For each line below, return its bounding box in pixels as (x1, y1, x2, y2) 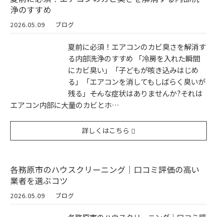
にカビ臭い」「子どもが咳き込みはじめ (68, 64, 199, 75)
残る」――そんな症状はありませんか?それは (68, 87, 202, 98)
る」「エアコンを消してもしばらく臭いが (68, 76, 205, 87)
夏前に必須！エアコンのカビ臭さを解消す (68, 41, 206, 52)
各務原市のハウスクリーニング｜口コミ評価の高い (10, 164, 200, 176)
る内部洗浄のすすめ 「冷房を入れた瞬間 (68, 52, 200, 63)
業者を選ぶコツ (10, 175, 68, 187)
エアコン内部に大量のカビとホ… (10, 99, 119, 110)
